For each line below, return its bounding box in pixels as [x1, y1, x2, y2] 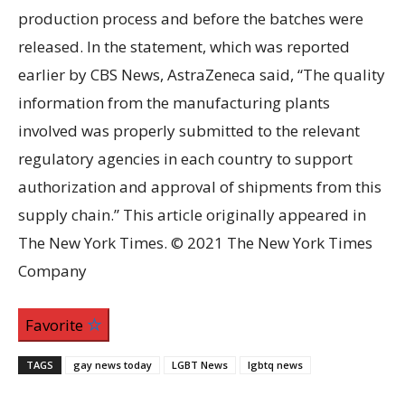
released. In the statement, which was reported [18, 35, 350, 57]
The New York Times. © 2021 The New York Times [18, 231, 372, 253]
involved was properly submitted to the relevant [18, 119, 360, 141]
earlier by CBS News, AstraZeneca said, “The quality [18, 63, 385, 85]
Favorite [25, 314, 87, 335]
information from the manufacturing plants [18, 91, 330, 113]
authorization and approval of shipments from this [18, 175, 381, 197]
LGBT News [172, 357, 228, 372]
